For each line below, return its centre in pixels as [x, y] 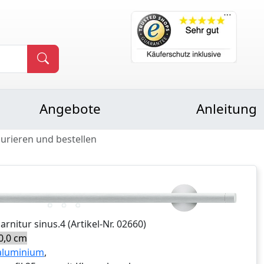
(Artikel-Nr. [91, 224]
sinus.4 [50, 224]
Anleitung [226, 109]
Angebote [70, 109]
